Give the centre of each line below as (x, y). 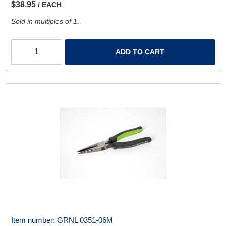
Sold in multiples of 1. (45, 21)
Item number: (34, 220)
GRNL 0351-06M (85, 220)
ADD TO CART (140, 52)
